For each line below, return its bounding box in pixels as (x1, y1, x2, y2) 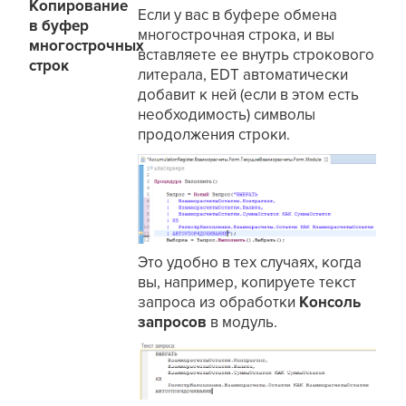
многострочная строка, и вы (138, 25, 335, 45)
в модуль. (207, 312, 278, 332)
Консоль (299, 292, 362, 312)
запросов (138, 312, 208, 332)
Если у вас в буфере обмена (138, 5, 338, 25)
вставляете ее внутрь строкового (138, 45, 375, 65)
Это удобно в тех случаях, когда (138, 252, 362, 272)
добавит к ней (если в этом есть (138, 85, 360, 105)
